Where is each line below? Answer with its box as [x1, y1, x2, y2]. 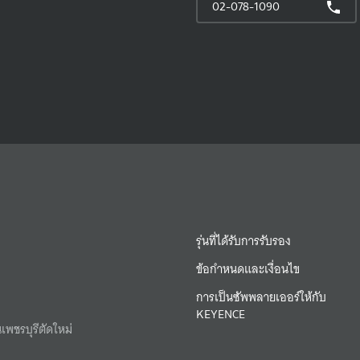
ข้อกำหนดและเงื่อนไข [196, 258, 300, 280]
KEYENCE [196, 303, 245, 325]
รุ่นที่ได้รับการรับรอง [196, 230, 291, 252]
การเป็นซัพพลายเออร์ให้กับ [196, 286, 326, 308]
